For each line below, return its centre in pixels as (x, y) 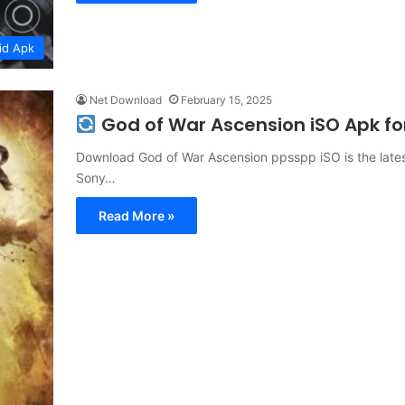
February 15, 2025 (226, 100)
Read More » (137, 216)
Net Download (126, 100)
